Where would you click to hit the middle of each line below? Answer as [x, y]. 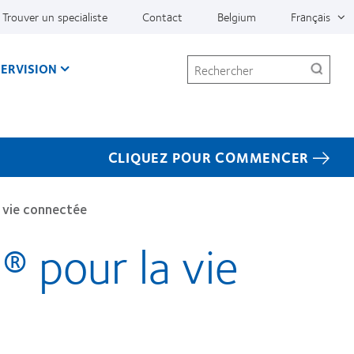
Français [311, 17]
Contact [162, 17]
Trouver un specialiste [55, 17]
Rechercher [216, 61]
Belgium [237, 17]
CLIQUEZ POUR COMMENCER [209, 157]
